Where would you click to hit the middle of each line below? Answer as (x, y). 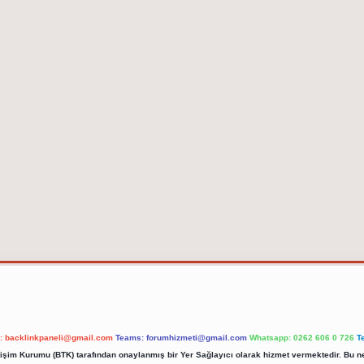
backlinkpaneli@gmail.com (58, 338)
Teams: (130, 338)
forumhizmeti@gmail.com (196, 338)
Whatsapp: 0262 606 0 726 (301, 338)
